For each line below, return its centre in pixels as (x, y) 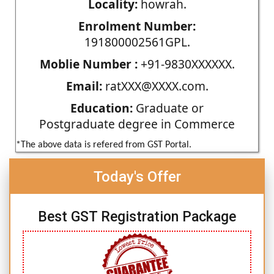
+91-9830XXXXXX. (186, 64)
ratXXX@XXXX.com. (155, 86)
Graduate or (168, 108)
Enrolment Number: (137, 26)
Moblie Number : (88, 64)
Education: (102, 108)
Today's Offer (137, 176)
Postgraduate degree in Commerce (137, 124)
